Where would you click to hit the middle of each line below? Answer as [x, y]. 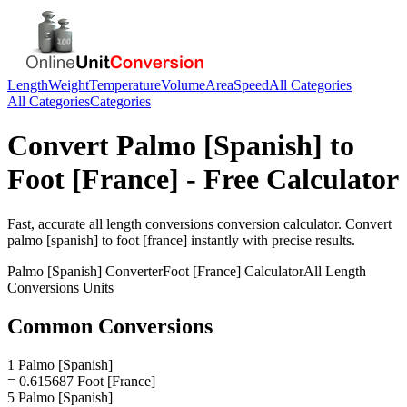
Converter [132, 271]
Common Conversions [110, 326]
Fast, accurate [48, 223]
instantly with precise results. [271, 240]
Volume [183, 85]
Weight [69, 85]
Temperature [125, 85]
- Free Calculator [289, 179]
